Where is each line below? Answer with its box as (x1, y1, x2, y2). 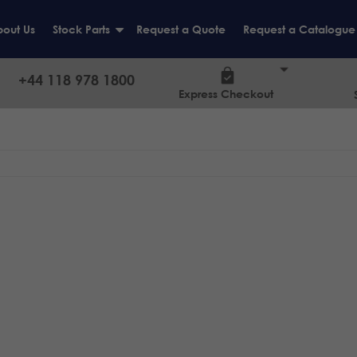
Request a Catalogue (242, 22, 355, 36)
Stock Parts (52, 22, 110, 36)
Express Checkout (175, 86, 280, 100)
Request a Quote (135, 22, 226, 36)
